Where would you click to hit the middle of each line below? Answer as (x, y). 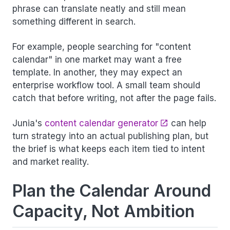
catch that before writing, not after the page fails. (114, 98)
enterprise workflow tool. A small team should (106, 85)
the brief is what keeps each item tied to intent (109, 149)
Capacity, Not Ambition (103, 211)
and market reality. (51, 161)
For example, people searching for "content (102, 46)
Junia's (28, 123)
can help (187, 123)
